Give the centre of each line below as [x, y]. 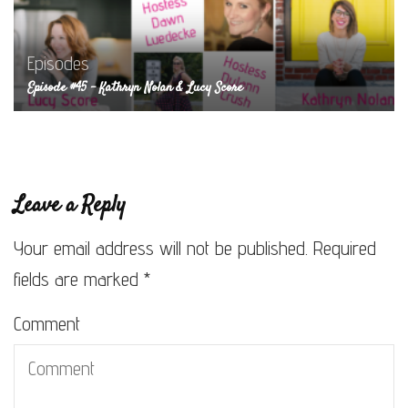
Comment [47, 323]
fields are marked [79, 279]
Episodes [58, 63]
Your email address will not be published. [161, 248]
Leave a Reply [70, 205]
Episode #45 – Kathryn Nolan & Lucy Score [135, 87]
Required [345, 248]
